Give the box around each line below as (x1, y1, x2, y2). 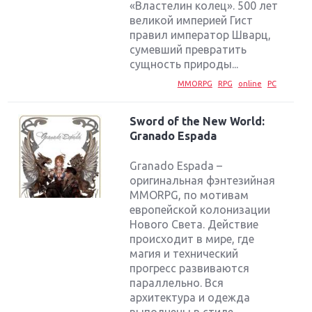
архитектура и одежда (130, 290, 251, 304)
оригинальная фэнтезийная (130, 173, 276, 187)
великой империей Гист (130, 14, 253, 27)
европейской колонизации (130, 203, 271, 216)
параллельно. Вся (130, 276, 224, 289)
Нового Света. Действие (130, 217, 259, 231)
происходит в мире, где (130, 232, 255, 245)
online (237, 79, 262, 88)
